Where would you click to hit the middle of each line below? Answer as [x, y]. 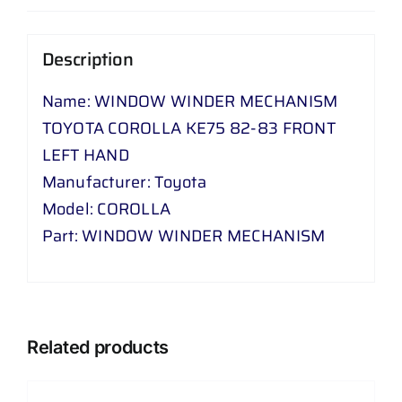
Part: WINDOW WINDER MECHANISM [184, 236]
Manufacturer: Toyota [124, 183]
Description [87, 60]
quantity [108, 145]
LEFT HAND [85, 156]
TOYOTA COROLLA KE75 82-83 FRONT [188, 129]
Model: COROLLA [106, 210]
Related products [98, 347]
